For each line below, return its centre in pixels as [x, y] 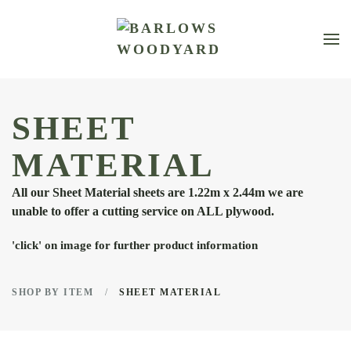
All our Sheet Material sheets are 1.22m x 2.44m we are [157, 192]
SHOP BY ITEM [52, 292]
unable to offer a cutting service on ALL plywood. [143, 211]
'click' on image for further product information [135, 245]
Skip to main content [86, 44]
